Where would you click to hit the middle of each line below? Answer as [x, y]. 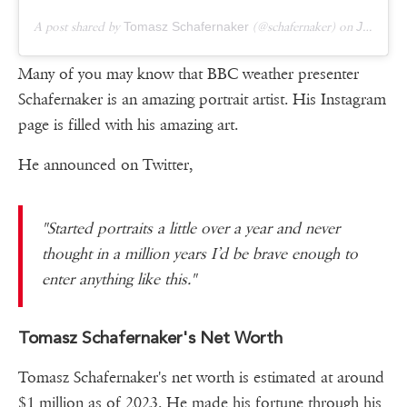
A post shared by [79, 27]
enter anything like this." [119, 280]
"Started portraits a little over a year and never [191, 229]
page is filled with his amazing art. [128, 125]
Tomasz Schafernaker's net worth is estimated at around [201, 378]
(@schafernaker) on [303, 27]
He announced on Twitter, [105, 165]
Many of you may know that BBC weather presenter [189, 74]
